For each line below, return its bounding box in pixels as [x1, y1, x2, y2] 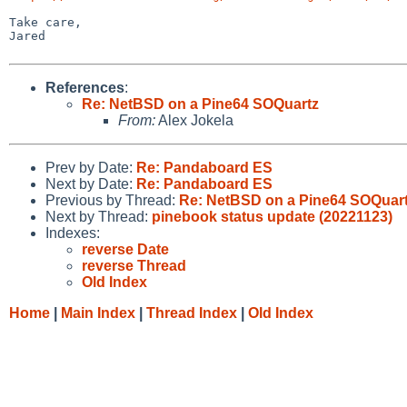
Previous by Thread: [45, 192, 179, 208]
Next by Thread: [45, 208, 152, 224]
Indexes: [45, 224, 100, 241]
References [45, 79, 124, 95]
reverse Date [82, 241, 169, 257]
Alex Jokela [155, 112, 233, 128]
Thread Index [146, 304, 237, 321]
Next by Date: [45, 175, 136, 192]
